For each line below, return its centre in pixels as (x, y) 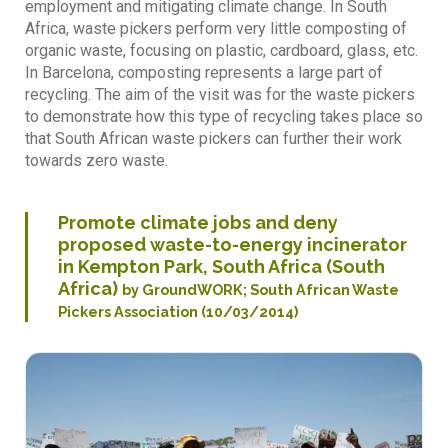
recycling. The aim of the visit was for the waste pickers (220, 94)
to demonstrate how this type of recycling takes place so (224, 116)
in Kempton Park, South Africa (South (221, 266)
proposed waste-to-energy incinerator (232, 244)
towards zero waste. (96, 160)
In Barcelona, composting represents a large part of (204, 72)
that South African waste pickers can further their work (213, 138)
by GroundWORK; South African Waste (260, 289)
